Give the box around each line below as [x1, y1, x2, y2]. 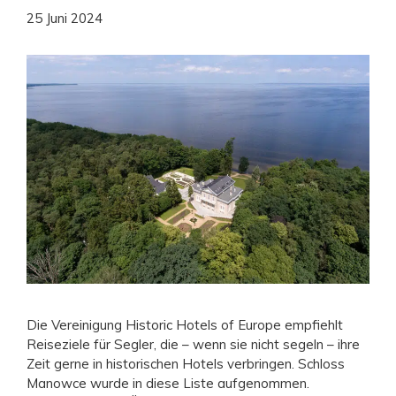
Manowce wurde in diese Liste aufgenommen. [27, 374, 309, 392]
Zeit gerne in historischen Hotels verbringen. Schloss [27, 354, 345, 372]
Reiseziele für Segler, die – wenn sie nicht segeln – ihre [27, 335, 360, 353]
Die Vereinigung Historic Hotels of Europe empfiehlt [27, 316, 343, 333]
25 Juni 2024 [27, 10, 103, 27]
